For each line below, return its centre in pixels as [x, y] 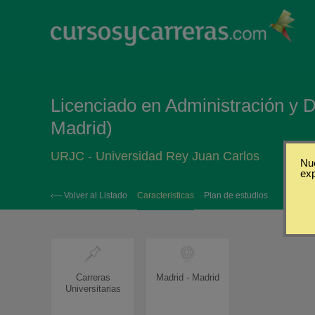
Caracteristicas [166, 195]
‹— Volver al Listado [89, 195]
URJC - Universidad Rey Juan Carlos [155, 156]
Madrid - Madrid [188, 277]
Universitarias [93, 289]
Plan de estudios [236, 195]
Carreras [93, 277]
